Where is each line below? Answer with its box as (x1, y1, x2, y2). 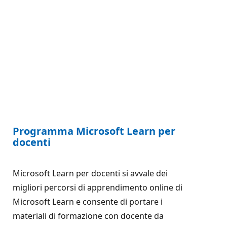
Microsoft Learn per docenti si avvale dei (13, 167, 168, 179)
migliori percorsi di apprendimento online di (13, 181, 182, 193)
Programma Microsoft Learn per (13, 124, 175, 138)
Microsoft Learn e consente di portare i (13, 196, 163, 207)
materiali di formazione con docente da (13, 210, 164, 221)
